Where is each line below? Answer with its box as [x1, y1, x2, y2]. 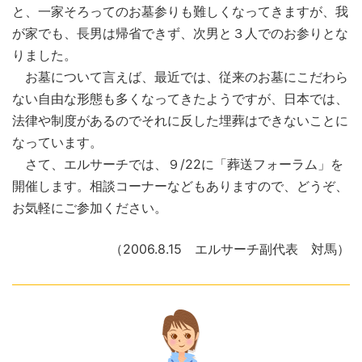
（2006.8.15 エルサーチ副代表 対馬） [110, 241, 350, 258]
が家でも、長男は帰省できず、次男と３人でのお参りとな [12, 25, 348, 42]
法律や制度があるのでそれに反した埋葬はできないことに [12, 112, 348, 129]
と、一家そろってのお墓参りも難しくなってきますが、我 [12, 3, 348, 20]
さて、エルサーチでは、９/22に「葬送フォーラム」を [12, 156, 343, 173]
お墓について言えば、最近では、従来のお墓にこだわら [12, 69, 348, 86]
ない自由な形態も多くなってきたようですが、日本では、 [12, 90, 348, 107]
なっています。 [12, 134, 103, 151]
